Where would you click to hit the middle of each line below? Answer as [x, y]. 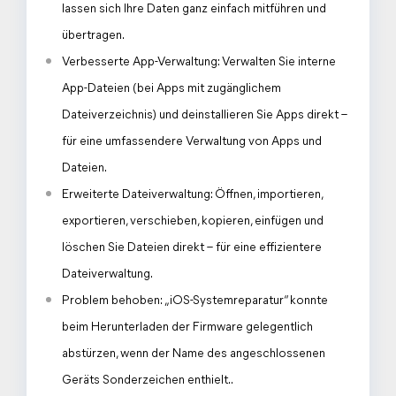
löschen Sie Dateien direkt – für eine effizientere [192, 248]
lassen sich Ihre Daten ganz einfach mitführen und [194, 9]
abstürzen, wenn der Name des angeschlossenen [194, 354]
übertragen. [93, 36]
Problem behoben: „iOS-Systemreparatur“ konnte [195, 301]
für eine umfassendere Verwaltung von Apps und [192, 142]
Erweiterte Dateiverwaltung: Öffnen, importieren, [192, 195]
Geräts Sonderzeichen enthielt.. [148, 381]
